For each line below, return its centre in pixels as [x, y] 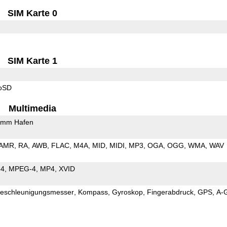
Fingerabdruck [170, 192]
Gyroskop [127, 192]
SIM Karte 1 [33, 61]
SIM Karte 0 [33, 13]
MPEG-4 [22, 168]
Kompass [93, 192]
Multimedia [33, 108]
